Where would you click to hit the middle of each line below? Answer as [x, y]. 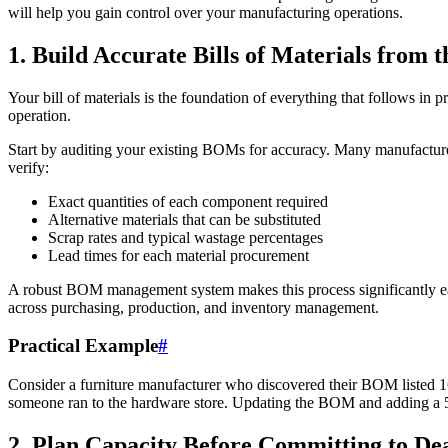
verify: [28, 167]
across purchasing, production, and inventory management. [193, 307]
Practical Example [83, 346]
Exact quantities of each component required [188, 201]
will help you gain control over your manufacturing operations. [205, 12]
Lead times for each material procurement [178, 255]
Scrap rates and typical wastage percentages [185, 237]
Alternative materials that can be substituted [184, 219]
